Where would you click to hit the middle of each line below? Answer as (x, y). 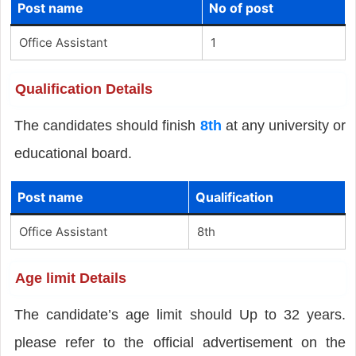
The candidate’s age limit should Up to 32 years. (180, 314)
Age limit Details (70, 278)
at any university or (284, 125)
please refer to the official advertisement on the (180, 342)
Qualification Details (83, 89)
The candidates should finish (107, 125)
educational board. (73, 153)
